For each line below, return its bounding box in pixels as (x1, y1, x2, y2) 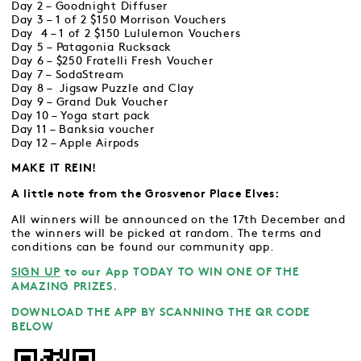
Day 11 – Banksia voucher (11, 124, 155, 135)
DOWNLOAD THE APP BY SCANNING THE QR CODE (11, 308, 311, 318)
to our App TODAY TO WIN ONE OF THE (60, 268, 300, 278)
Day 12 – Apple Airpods (11, 138, 139, 148)
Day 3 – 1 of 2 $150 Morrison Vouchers (11, 15, 226, 25)
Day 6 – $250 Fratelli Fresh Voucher (11, 56, 214, 66)
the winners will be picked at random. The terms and (11, 228, 322, 239)
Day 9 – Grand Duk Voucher (11, 97, 168, 107)
